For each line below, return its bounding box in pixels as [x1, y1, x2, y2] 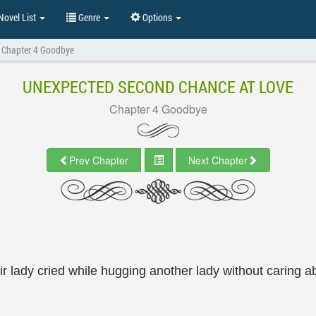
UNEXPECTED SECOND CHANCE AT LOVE [23, 75, 293, 98]
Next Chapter [188, 153, 248, 167]
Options [140, 11, 174, 24]
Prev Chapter [68, 153, 128, 167]
